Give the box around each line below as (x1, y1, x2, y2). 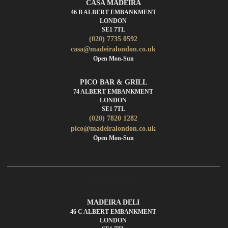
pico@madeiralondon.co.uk (71, 124, 156, 132)
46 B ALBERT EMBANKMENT (70, 8, 156, 16)
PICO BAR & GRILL (79, 78, 147, 86)
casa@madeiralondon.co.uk (71, 45, 156, 53)
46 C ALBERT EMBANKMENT (70, 208, 156, 215)
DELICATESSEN (91, 176, 135, 183)
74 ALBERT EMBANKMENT (73, 88, 153, 95)
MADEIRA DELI (87, 198, 139, 206)
